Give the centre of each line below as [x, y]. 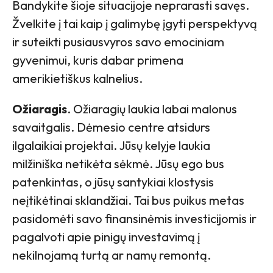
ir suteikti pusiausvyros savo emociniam [118, 42]
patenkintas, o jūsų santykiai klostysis [113, 182]
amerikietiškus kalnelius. [77, 79]
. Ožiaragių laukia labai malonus [152, 109]
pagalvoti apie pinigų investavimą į [106, 237]
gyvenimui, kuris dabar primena [98, 60]
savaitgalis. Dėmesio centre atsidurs [111, 127]
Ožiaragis [40, 109]
